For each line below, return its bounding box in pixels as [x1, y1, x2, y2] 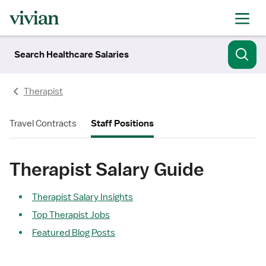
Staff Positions [91, 118, 154, 129]
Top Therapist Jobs [32, 209, 110, 221]
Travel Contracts [9, 118, 77, 129]
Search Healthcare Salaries [14, 49, 129, 61]
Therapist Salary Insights [32, 191, 133, 203]
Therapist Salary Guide [9, 157, 204, 180]
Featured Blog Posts [32, 227, 115, 239]
